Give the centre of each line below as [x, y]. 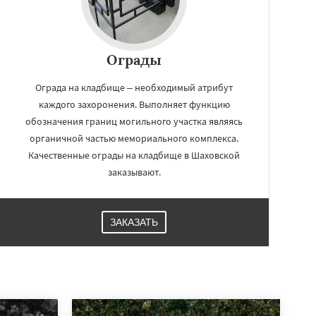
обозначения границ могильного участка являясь [134, 121]
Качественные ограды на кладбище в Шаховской [134, 155]
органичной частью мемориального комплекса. [134, 138]
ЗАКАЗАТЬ [134, 222]
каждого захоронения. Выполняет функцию [134, 104]
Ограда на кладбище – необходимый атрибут [134, 87]
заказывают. [134, 172]
